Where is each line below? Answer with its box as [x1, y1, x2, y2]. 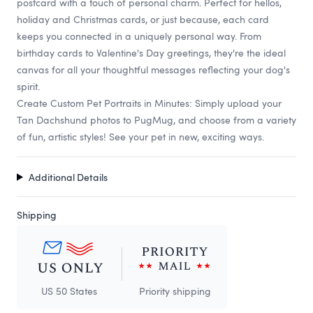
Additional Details [28, 170, 108, 184]
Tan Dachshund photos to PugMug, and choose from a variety [17, 112, 296, 126]
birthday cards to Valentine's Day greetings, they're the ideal [17, 45, 286, 59]
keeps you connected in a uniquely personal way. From [17, 29, 261, 43]
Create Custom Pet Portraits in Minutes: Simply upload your [17, 96, 282, 110]
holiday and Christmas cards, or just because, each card [17, 12, 269, 26]
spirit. [17, 79, 40, 93]
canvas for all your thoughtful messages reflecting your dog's [17, 62, 290, 76]
